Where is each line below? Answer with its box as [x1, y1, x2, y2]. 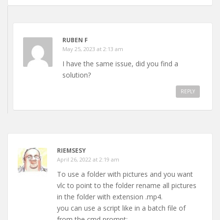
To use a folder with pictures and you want [57, 169, 193, 179]
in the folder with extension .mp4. [57, 192, 163, 201]
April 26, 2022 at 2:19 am [57, 155, 119, 163]
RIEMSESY [57, 146, 86, 155]
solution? [62, 70, 91, 80]
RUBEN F [62, 35, 88, 44]
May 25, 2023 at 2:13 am [62, 45, 123, 53]
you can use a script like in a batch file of [57, 203, 186, 213]
